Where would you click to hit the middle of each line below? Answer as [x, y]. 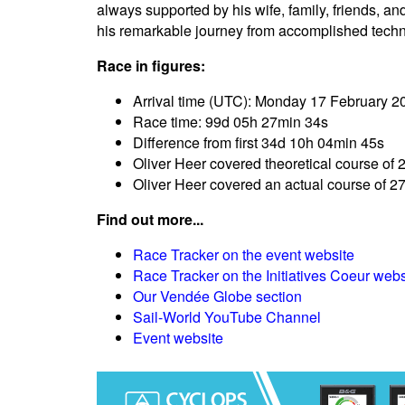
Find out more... [150, 220]
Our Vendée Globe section [217, 297]
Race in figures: [151, 66]
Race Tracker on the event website [244, 255]
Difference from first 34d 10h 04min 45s [259, 143]
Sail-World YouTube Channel [227, 317]
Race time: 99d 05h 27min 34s [231, 122]
